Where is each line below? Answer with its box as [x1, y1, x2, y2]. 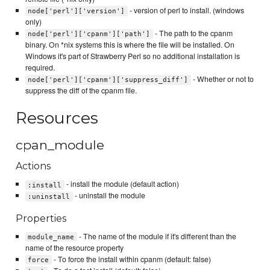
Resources [16, 107, 99, 128]
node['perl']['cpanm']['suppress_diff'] [28, 76, 189, 84]
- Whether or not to [190, 74, 254, 85]
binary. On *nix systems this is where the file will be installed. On [25, 39, 234, 51]
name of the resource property [25, 242, 124, 253]
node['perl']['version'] [28, 7, 125, 16]
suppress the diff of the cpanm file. [25, 85, 137, 96]
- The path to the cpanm [152, 28, 233, 39]
